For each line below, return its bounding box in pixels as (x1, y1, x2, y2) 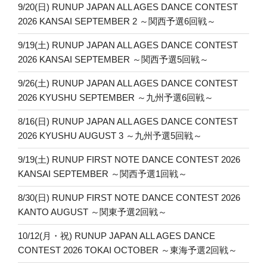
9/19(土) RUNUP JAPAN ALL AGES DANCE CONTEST (18, 40, 238, 51)
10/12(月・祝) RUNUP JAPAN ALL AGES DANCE (18, 231, 215, 241)
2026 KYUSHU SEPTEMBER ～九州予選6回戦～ (18, 92, 213, 103)
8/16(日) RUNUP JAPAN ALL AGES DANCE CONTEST (18, 116, 238, 127)
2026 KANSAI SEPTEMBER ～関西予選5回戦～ (18, 54, 209, 65)
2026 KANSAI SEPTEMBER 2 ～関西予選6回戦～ (18, 16, 216, 27)
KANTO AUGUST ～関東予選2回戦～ (18, 207, 167, 218)
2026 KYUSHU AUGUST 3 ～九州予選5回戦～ (18, 131, 202, 141)
